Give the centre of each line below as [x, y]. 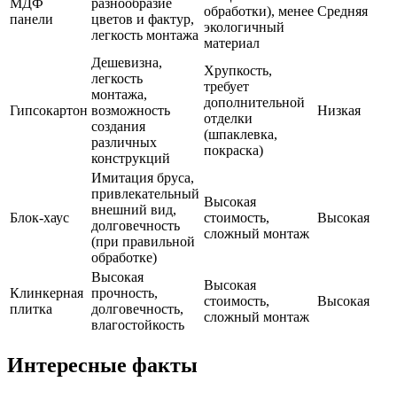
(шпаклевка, [241, 135]
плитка [31, 309]
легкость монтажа [145, 35]
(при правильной [143, 242]
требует [226, 87]
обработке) [124, 258]
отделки [228, 119]
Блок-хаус [39, 218]
